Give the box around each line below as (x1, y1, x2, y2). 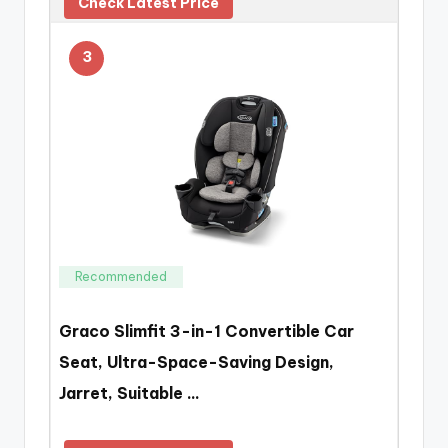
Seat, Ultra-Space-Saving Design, (59, 351, 334, 372)
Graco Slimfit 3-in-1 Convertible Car (59, 320, 354, 341)
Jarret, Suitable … (59, 382, 200, 403)
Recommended (75, 268, 167, 284)
